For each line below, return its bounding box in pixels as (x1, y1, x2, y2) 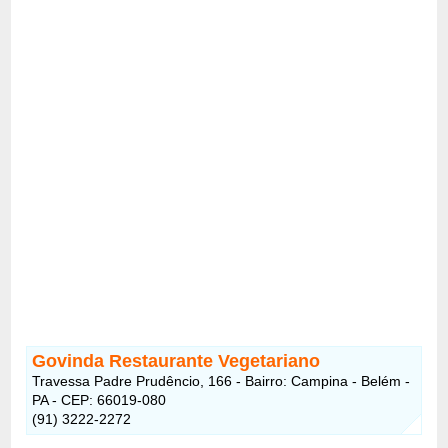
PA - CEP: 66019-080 (32, 391, 167, 408)
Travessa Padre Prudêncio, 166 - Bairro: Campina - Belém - (32, 372, 411, 389)
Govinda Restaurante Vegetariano (32, 350, 321, 371)
